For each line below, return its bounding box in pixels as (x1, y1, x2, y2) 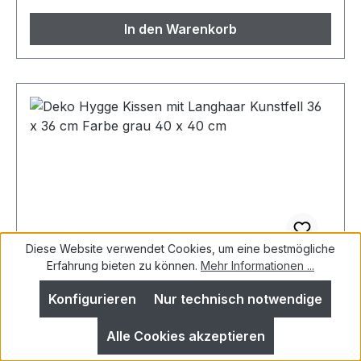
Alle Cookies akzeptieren (106, 328, 265, 344)
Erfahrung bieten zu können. (47, 259, 201, 272)
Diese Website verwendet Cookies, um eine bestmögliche (26, 242, 335, 255)
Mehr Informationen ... (201, 259, 314, 272)
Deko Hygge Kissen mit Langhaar (30, 269, 268, 287)
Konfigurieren (48, 291, 136, 307)
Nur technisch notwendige (154, 291, 322, 307)
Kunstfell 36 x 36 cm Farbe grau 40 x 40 (30, 287, 316, 305)
